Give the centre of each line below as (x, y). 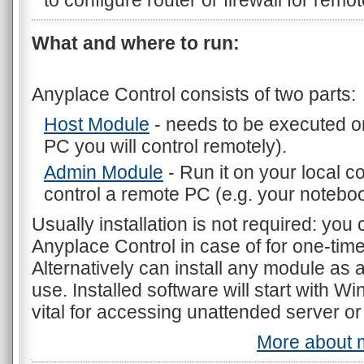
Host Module (97, 124)
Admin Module (104, 172)
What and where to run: (136, 43)
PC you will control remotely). (165, 146)
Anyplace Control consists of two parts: (194, 94)
